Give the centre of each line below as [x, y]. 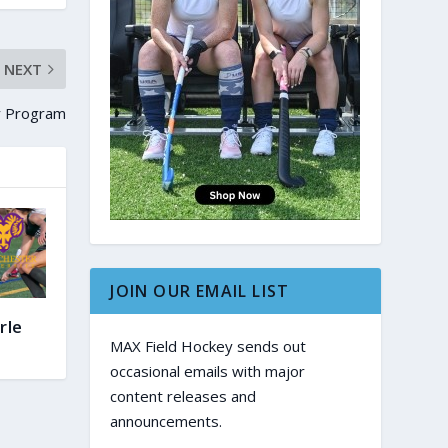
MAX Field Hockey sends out [208, 346]
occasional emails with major [208, 371]
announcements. [166, 421]
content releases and [183, 396]
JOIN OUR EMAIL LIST [200, 291]
